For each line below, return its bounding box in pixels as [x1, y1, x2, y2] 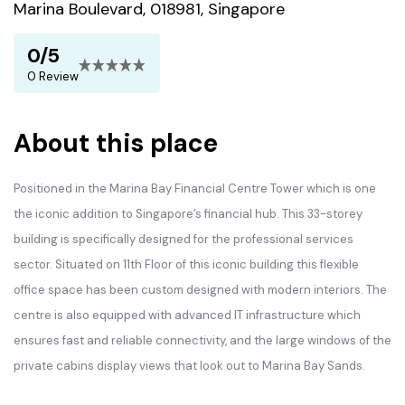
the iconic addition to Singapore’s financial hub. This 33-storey [14, 206, 363, 221]
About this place [14, 127, 218, 160]
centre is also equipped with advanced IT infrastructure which [14, 307, 361, 323]
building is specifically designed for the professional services [14, 231, 353, 247]
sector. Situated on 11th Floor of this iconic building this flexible [14, 257, 359, 272]
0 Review [27, 69, 79, 84]
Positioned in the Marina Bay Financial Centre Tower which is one [14, 181, 376, 196]
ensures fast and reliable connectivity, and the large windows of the [14, 333, 391, 348]
